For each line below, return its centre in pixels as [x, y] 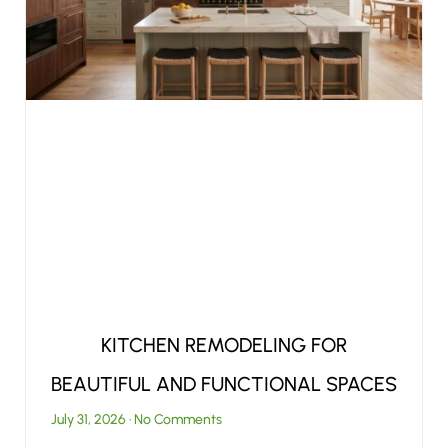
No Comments [176, 420]
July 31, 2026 [90, 420]
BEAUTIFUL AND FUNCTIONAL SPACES [224, 384]
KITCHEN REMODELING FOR [224, 345]
